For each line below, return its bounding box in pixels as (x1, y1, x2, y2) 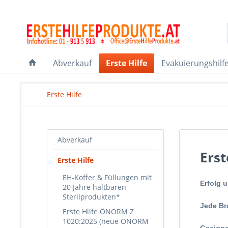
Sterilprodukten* (63, 192, 120, 202)
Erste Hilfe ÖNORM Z (63, 207, 134, 216)
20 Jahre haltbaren (63, 182, 126, 192)
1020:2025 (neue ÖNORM (63, 216, 149, 226)
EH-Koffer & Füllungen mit (63, 173, 152, 182)
